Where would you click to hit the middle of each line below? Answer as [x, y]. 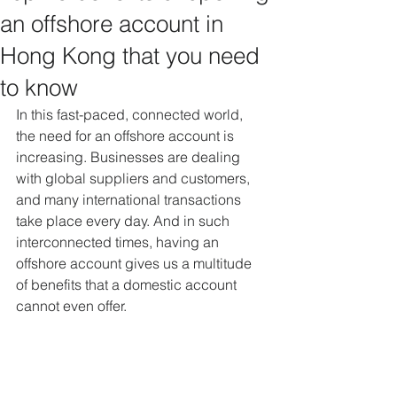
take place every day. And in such [125, 221]
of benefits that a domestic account [128, 284]
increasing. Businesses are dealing [130, 157]
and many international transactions [130, 199]
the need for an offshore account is [127, 136]
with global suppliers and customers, [135, 178]
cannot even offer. [71, 306]
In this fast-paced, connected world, [131, 114]
